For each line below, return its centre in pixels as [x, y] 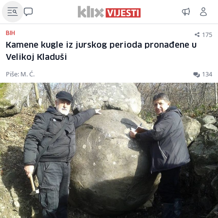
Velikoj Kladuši [36, 58]
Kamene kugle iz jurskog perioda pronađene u [101, 45]
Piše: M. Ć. [20, 74]
